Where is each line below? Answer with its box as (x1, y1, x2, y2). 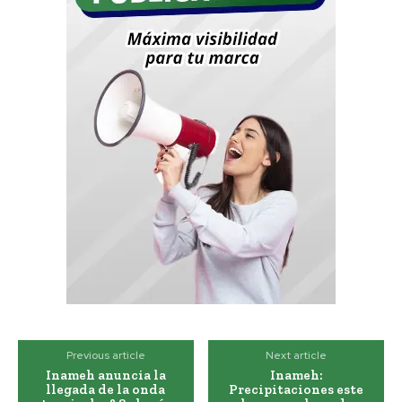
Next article (266, 348, 328, 363)
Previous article (66, 348, 145, 363)
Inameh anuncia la (45, 367, 166, 384)
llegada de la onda (46, 381, 166, 398)
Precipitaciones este (229, 381, 364, 398)
